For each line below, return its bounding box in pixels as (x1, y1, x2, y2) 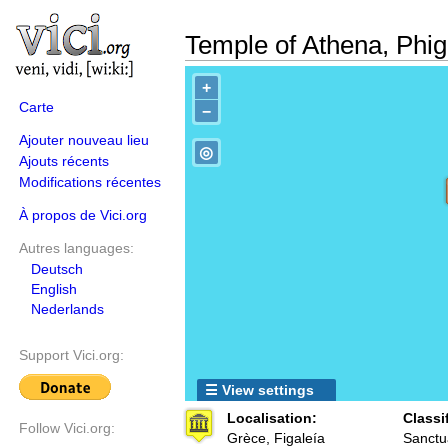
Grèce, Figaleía (227, 430, 325, 446)
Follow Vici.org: (19, 420, 115, 437)
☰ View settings (205, 382, 314, 398)
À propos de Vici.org (19, 207, 147, 223)
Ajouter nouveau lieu (19, 132, 149, 148)
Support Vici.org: (19, 347, 124, 364)
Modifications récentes (19, 174, 161, 190)
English (31, 281, 77, 297)
